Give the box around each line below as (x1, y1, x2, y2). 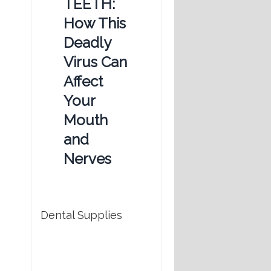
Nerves (64, 150, 111, 168)
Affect (64, 73, 103, 91)
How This (64, 15, 126, 33)
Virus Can (64, 53, 127, 71)
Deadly (64, 34, 111, 52)
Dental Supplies (41, 209, 122, 222)
